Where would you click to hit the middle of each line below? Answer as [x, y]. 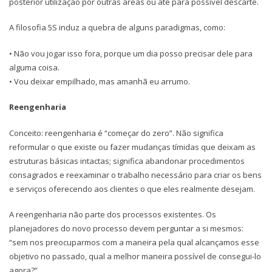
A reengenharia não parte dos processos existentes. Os [113, 215]
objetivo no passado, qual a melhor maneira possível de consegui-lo [135, 257]
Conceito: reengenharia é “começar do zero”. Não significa [116, 133]
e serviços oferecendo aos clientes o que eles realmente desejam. [132, 189]
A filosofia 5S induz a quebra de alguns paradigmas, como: [117, 28]
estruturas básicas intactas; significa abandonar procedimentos [127, 161]
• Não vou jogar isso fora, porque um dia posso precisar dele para [131, 53]
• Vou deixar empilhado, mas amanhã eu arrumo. [100, 81]
